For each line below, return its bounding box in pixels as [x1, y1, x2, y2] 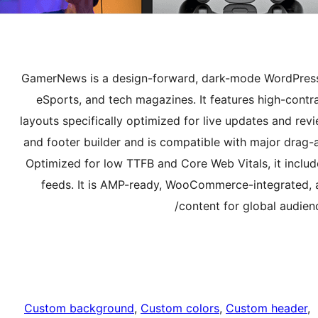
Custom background [24, 301, 134, 316]
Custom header [226, 301, 307, 316]
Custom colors [141, 301, 219, 316]
